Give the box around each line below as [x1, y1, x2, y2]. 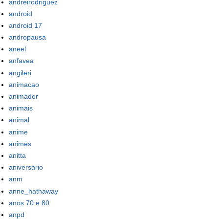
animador [9, 92, 38, 101]
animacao [9, 80, 39, 88]
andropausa [9, 33, 46, 42]
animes [9, 139, 31, 148]
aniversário [9, 163, 43, 172]
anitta [9, 151, 26, 159]
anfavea [9, 57, 34, 65]
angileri [9, 68, 31, 77]
